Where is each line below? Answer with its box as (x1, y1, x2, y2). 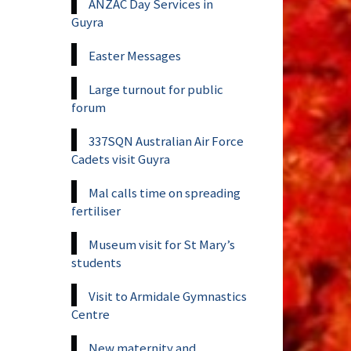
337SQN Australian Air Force (89, 132, 244, 150)
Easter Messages (89, 46, 181, 64)
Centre (71, 305, 110, 323)
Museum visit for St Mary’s (89, 235, 235, 253)
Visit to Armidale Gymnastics (89, 287, 247, 305)
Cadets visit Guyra (71, 150, 170, 168)
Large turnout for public (89, 80, 223, 98)
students (71, 253, 121, 271)
